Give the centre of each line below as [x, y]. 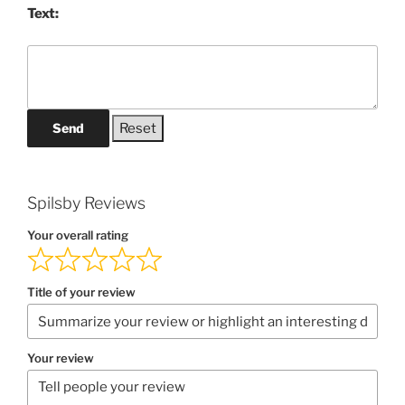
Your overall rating [78, 235]
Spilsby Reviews [86, 203]
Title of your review [81, 292]
